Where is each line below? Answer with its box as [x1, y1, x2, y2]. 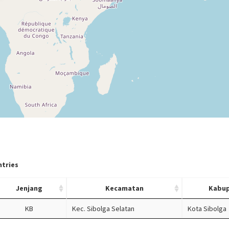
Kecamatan [105, 184, 144, 193]
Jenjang [16, 184, 42, 193]
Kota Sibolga [188, 204, 226, 214]
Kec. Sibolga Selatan [72, 204, 134, 214]
